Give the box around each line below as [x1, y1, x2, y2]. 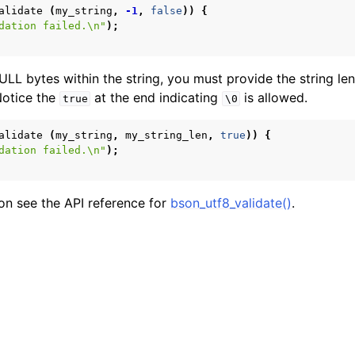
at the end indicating [90, 90, 223, 105]
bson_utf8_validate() [170, 195, 292, 211]
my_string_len [125, 129, 208, 141]
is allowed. [240, 90, 308, 105]
